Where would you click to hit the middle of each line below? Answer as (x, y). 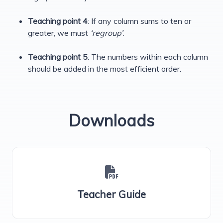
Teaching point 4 (58, 21)
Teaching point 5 (58, 56)
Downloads (111, 120)
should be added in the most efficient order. (105, 68)
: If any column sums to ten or (139, 21)
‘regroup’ (107, 33)
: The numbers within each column (148, 56)
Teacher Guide (111, 194)
